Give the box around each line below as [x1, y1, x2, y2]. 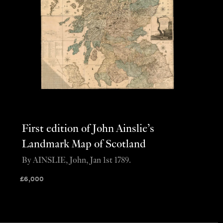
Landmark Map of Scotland [21, 138, 146, 150]
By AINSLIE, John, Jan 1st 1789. [21, 156, 131, 166]
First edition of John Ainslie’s [21, 123, 154, 135]
